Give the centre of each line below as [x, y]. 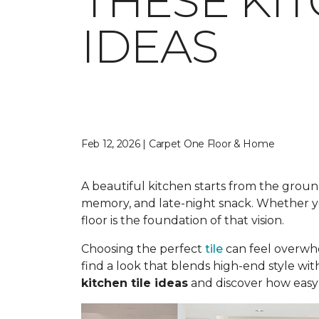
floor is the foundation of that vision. [183, 220]
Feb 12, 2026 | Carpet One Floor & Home [178, 144]
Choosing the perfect [143, 249]
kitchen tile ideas [135, 283]
